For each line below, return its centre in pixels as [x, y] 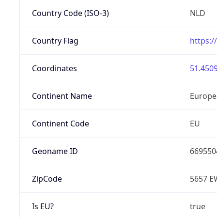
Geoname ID [55, 151]
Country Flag [55, 40]
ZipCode [47, 178]
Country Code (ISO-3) [70, 13]
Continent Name [62, 96]
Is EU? [43, 206]
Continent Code [60, 123]
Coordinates [54, 68]
